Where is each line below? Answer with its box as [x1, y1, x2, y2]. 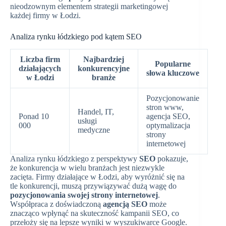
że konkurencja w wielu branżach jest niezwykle [10, 163, 164, 172]
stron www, [146, 102, 184, 111]
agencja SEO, [146, 111, 190, 121]
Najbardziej [83, 54, 124, 64]
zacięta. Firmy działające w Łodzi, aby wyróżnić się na [10, 172, 185, 181]
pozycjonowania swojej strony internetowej [10, 190, 158, 199]
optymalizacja [146, 121, 190, 130]
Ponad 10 [19, 111, 49, 121]
